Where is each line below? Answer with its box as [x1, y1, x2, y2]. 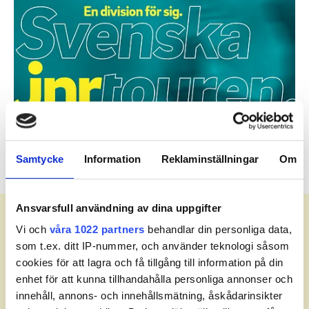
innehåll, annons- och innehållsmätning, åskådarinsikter [16, 290, 283, 302]
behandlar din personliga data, [144, 223, 292, 236]
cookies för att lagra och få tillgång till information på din [16, 257, 283, 269]
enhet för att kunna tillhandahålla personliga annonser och [16, 273, 292, 286]
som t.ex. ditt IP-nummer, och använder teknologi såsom [16, 240, 289, 252]
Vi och [16, 223, 50, 236]
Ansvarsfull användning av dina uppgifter [16, 201, 221, 214]
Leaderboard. [14, 252, 150, 284]
